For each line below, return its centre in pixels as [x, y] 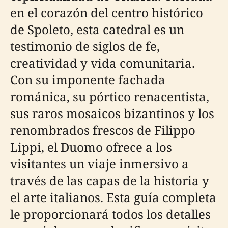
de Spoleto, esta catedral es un [97, 29]
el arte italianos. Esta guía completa [113, 197]
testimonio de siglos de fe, [85, 46]
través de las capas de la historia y [110, 180]
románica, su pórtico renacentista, [110, 96]
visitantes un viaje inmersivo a [99, 164]
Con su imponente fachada [88, 80]
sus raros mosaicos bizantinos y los [112, 113]
